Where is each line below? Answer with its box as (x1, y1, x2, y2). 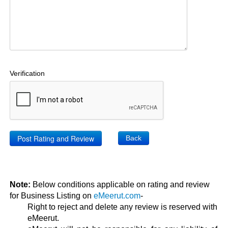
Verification (9, 69, 45, 77)
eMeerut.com (93, 191, 140, 200)
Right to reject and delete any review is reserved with (27, 202, 217, 211)
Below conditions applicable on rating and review (30, 180, 210, 189)
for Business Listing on (9, 191, 94, 200)
